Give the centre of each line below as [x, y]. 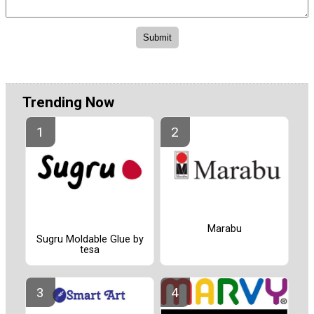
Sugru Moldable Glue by [90, 239]
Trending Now [68, 103]
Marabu [224, 228]
